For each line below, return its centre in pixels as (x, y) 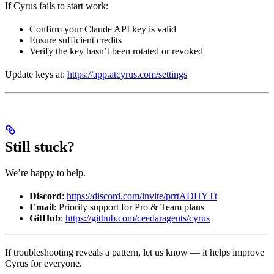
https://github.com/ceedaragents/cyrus (138, 218)
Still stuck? (40, 147)
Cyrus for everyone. (43, 264)
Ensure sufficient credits (76, 40)
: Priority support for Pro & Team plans (129, 207)
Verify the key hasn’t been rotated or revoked (116, 51)
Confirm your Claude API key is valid (103, 29)
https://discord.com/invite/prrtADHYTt (142, 196)
